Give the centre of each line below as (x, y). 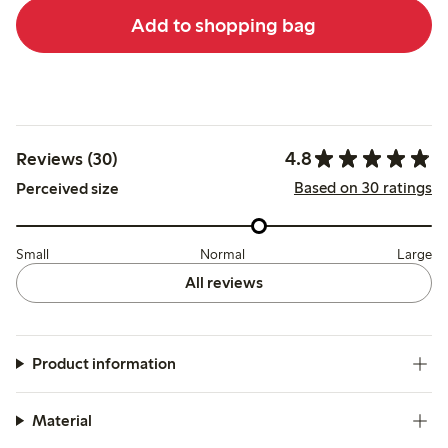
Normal (223, 254)
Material (61, 420)
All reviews (223, 282)
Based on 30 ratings (362, 188)
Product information (103, 363)
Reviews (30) (67, 158)
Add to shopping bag (224, 24)
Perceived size (67, 189)
